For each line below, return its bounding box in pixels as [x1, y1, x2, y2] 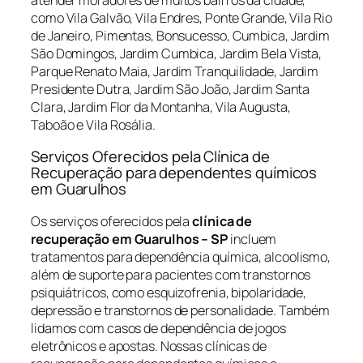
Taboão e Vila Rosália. [31, 115, 156, 134]
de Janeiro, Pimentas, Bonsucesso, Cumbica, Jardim [31, 26, 331, 45]
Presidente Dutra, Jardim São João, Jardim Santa [31, 79, 310, 98]
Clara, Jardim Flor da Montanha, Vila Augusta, [31, 97, 291, 116]
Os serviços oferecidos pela [31, 211, 193, 230]
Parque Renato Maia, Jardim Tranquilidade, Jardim [31, 62, 319, 80]
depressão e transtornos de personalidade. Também [31, 301, 331, 319]
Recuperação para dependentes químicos [31, 162, 318, 184]
